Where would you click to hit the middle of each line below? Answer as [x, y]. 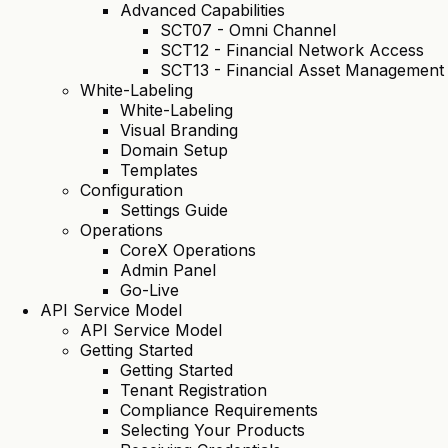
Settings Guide [174, 210]
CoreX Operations [188, 250]
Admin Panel [168, 270]
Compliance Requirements [219, 410]
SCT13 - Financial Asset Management [302, 70]
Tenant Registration [193, 390]
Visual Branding [179, 130]
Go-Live [149, 290]
